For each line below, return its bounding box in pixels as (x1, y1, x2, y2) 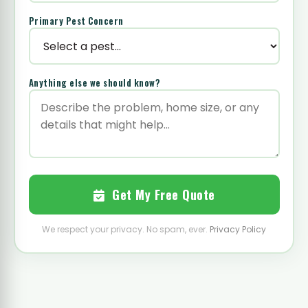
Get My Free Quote (104, 186, 215, 203)
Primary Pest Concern (28, 14, 124, 27)
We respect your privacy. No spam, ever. (42, 223, 210, 235)
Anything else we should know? (28, 76, 160, 89)
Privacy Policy (210, 223, 266, 235)
